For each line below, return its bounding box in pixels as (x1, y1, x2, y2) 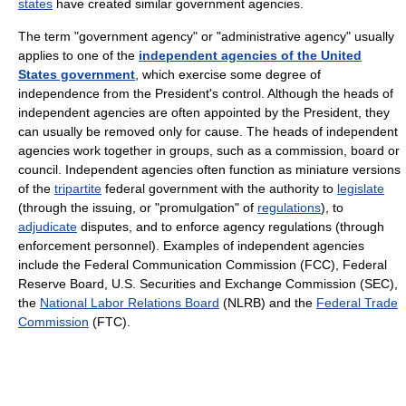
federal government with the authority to (101, 180, 337, 196)
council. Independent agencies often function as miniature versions (18, 161, 401, 177)
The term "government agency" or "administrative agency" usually (18, 28, 394, 43)
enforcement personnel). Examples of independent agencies (18, 237, 364, 253)
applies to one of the (18, 47, 139, 63)
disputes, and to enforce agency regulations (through (77, 218, 384, 234)
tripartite (54, 180, 101, 196)
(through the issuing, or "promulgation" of (18, 199, 257, 215)
